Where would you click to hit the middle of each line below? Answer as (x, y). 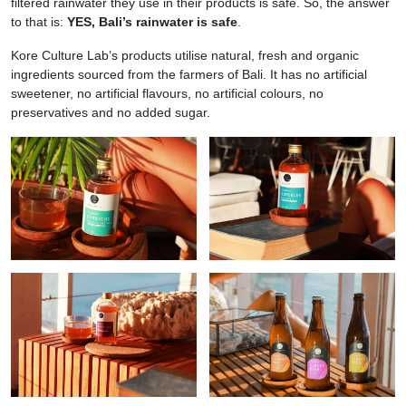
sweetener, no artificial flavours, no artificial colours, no (167, 93)
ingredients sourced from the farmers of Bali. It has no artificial (189, 74)
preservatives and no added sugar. (111, 112)
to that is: (39, 21)
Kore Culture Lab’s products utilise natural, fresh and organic (185, 55)
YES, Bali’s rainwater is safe (152, 21)
